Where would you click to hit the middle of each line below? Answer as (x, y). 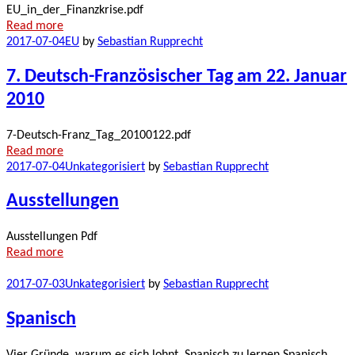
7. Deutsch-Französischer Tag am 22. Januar (177, 76)
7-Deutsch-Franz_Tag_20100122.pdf (99, 135)
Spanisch (41, 320)
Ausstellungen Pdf (52, 237)
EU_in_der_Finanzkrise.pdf (75, 10)
